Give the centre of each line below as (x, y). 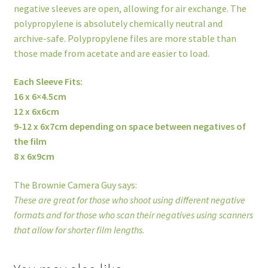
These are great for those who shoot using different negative (129, 200)
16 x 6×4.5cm (40, 97)
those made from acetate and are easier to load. (111, 53)
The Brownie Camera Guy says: (75, 185)
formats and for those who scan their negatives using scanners (133, 214)
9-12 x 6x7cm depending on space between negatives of (130, 127)
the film (30, 141)
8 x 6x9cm (34, 156)
